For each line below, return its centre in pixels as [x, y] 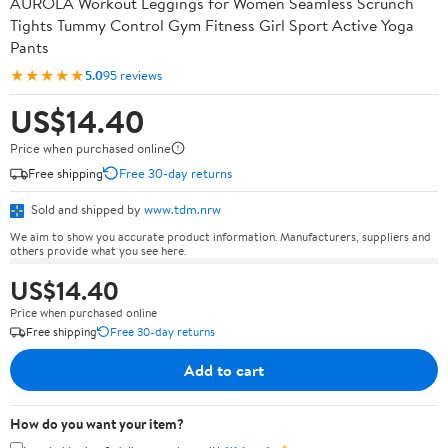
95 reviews [132, 74]
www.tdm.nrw [182, 209]
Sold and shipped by [86, 209]
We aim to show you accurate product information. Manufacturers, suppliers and [220, 236]
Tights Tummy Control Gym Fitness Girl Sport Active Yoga [212, 25]
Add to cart [224, 369]
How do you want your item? [97, 423]
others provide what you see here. [98, 250]
